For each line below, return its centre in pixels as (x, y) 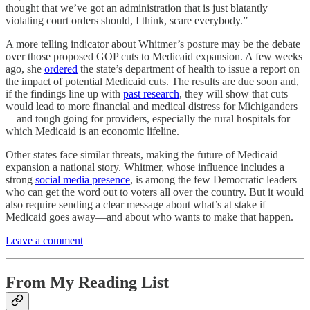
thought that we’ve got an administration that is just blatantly (137, 8)
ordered (61, 69)
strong (20, 179)
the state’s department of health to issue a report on (189, 69)
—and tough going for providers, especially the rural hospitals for (148, 118)
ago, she (25, 69)
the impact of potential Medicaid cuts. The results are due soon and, (152, 81)
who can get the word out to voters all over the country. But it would (155, 192)
